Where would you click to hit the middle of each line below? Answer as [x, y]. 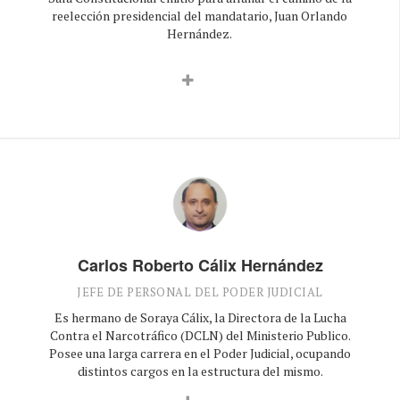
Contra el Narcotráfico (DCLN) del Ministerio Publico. [200, 335]
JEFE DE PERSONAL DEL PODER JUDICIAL [200, 292]
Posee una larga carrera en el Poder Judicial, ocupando [200, 353]
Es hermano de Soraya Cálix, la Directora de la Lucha [200, 317]
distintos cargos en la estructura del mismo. [200, 371]
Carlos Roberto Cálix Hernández [200, 265]
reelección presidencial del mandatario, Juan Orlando [200, 15]
